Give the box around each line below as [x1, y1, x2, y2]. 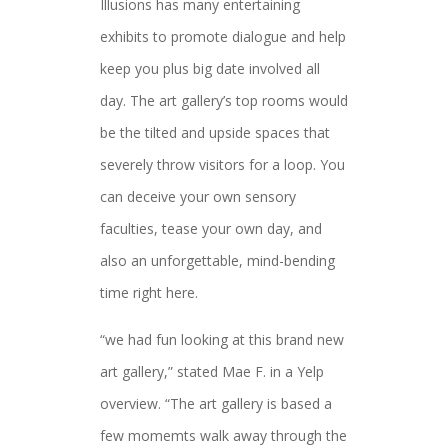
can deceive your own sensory [100, 187, 296, 206]
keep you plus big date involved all [100, 59, 320, 78]
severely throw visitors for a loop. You [100, 155, 345, 174]
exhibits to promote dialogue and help [100, 27, 346, 46]
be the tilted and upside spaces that [100, 123, 330, 142]
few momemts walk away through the [100, 426, 347, 445]
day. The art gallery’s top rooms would [100, 91, 348, 110]
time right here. [100, 283, 198, 302]
